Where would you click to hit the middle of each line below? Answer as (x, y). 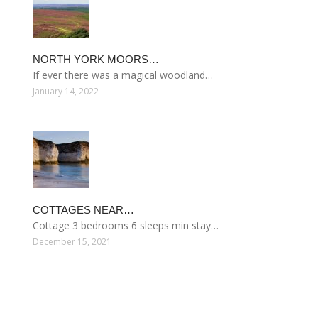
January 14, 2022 (66, 91)
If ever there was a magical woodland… (123, 75)
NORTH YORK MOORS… (96, 59)
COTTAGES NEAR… (83, 210)
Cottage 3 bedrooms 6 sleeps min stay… (126, 225)
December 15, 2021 (72, 242)
